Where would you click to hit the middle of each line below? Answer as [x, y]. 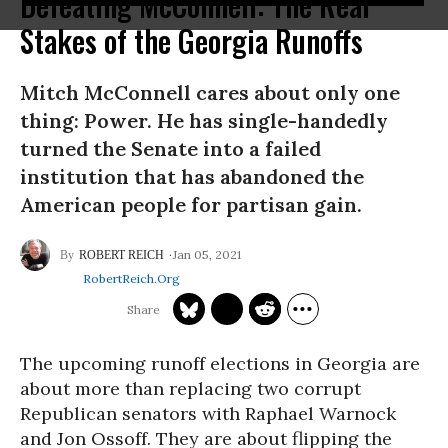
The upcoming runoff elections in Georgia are [220, 363]
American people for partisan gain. [191, 204]
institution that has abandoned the [192, 176]
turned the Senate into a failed [170, 148]
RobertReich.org [131, 278]
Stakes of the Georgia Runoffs [191, 40]
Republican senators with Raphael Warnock [208, 413]
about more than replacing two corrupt [190, 388]
